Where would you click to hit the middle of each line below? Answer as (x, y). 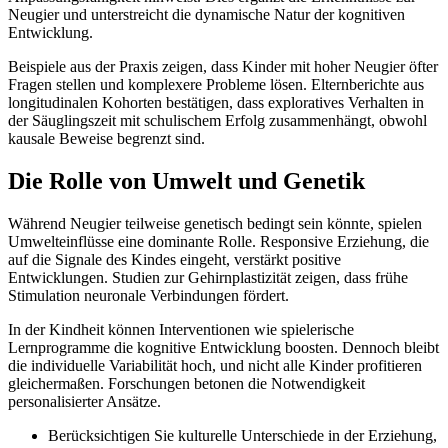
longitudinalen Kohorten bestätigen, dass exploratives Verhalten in (216, 103)
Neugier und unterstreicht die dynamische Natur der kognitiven (206, 15)
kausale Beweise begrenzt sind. (106, 139)
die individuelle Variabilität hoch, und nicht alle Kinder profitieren (215, 365)
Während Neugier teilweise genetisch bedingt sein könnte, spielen (215, 223)
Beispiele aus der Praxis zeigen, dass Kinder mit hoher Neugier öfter (223, 67)
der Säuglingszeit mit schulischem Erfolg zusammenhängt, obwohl (217, 121)
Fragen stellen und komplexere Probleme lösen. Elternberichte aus (216, 85)
